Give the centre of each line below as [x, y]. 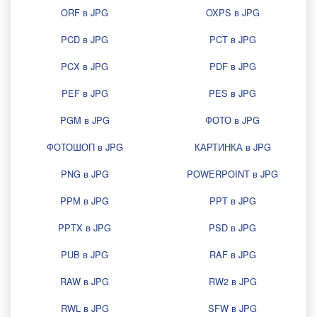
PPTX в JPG [85, 227]
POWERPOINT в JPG [232, 174]
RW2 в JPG [232, 281]
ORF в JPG [85, 12]
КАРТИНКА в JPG [232, 147]
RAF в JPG [232, 254]
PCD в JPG [85, 39]
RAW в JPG [85, 281]
